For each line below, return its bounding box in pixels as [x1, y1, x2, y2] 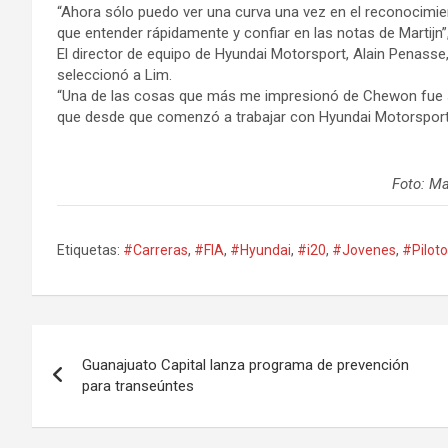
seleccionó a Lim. [57, 65, 172, 84]
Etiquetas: [57, 241, 120, 258]
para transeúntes [82, 376, 194, 395]
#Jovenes [332, 241, 396, 258]
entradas [31, 406, 156, 445]
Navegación [31, 324, 199, 363]
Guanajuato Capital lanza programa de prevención [82, 355, 409, 374]
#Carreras [123, 241, 188, 258]
